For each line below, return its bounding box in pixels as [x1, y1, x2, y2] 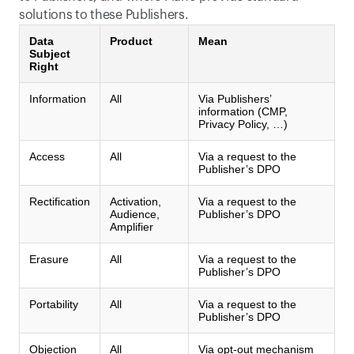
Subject [29, 47, 70, 60]
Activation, [110, 195, 161, 208]
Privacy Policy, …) [198, 118, 288, 130]
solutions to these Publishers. [19, 9, 189, 21]
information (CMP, [198, 105, 288, 118]
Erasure [29, 253, 69, 265]
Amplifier [110, 220, 153, 233]
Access [29, 150, 65, 163]
